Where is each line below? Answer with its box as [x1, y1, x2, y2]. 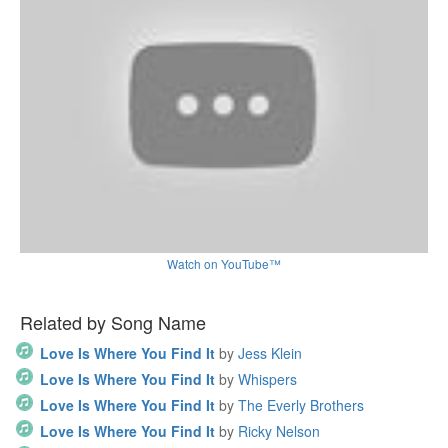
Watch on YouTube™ [167, 255, 281, 272]
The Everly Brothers [238, 395, 364, 415]
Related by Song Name [20, 309, 206, 335]
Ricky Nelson [238, 421, 320, 441]
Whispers [238, 369, 297, 389]
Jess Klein [238, 343, 302, 363]
